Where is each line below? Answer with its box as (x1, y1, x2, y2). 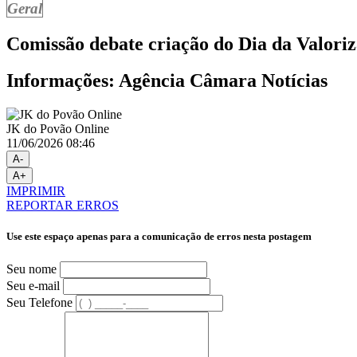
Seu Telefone (6, 295, 73, 309)
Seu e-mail (6, 278, 60, 292)
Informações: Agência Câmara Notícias (6, 70, 328, 92)
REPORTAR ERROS (6, 198, 119, 213)
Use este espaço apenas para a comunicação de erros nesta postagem (6, 230, 312, 243)
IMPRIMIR (6, 184, 65, 198)
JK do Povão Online (6, 122, 109, 136)
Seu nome (6, 261, 57, 276)
